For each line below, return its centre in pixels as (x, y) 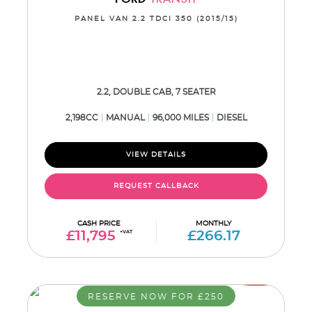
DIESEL (232, 118)
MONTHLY (213, 224)
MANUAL (125, 118)
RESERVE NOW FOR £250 (156, 297)
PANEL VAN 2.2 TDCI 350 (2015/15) (156, 19)
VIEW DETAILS (156, 155)
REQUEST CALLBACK (156, 186)
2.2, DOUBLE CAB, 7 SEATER (156, 92)
